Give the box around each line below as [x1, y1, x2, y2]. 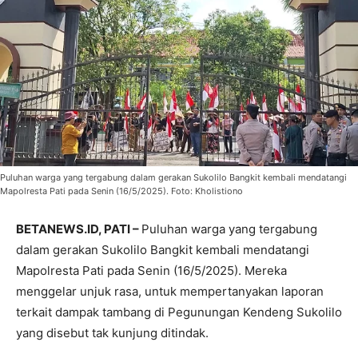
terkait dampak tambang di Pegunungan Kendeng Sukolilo [16, 304, 342, 320]
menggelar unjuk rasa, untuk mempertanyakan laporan [16, 283, 324, 299]
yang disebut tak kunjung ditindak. [16, 324, 209, 340]
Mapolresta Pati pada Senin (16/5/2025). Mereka [16, 262, 287, 278]
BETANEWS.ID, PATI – [16, 221, 141, 237]
